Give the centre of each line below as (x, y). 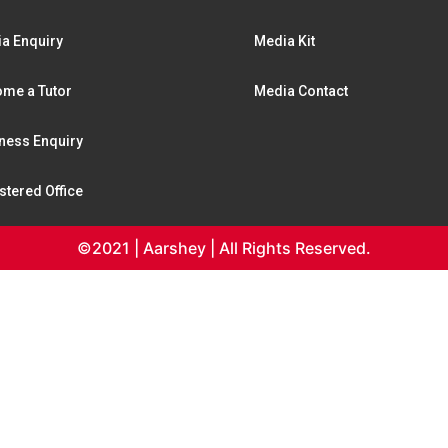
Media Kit (284, 41)
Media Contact (301, 91)
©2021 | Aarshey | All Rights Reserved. (224, 248)
